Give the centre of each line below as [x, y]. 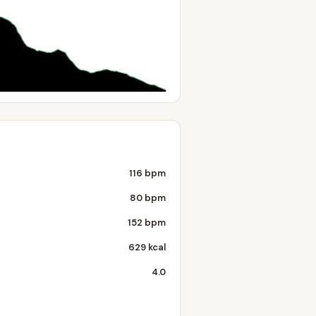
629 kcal [147, 247]
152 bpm [147, 223]
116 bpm [147, 173]
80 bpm [148, 198]
